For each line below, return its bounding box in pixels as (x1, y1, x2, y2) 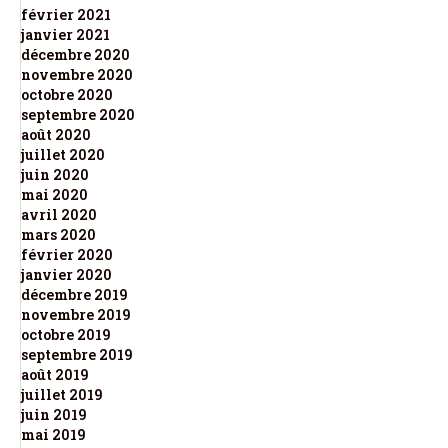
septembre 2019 (21, 344, 133, 364)
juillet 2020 (21, 144, 105, 164)
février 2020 (21, 244, 113, 264)
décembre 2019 (21, 284, 128, 304)
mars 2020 (21, 224, 96, 244)
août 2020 (21, 124, 91, 144)
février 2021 (21, 4, 111, 24)
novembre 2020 (21, 64, 133, 84)
